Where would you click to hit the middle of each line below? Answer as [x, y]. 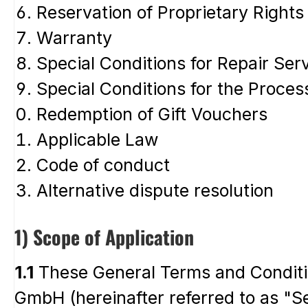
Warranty [74, 37]
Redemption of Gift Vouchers [152, 114]
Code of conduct [103, 165]
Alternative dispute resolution [155, 190]
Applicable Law [97, 139]
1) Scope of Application [104, 236]
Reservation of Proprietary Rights [170, 12]
